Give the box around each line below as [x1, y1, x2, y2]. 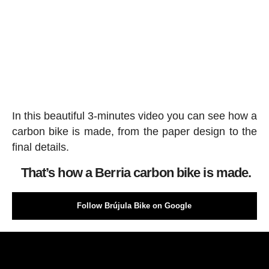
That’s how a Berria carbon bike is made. [20, 165, 252, 180]
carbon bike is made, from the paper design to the [11, 125, 258, 138]
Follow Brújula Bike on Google [77, 201, 192, 210]
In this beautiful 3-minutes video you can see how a [11, 110, 258, 122]
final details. [11, 141, 69, 153]
